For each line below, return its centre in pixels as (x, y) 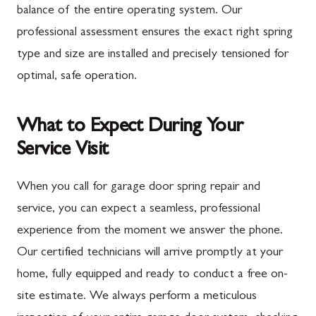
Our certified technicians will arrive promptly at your (150, 253)
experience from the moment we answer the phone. (150, 231)
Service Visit (63, 151)
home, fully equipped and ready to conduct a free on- (152, 275)
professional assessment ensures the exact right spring (155, 33)
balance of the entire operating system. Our (129, 11)
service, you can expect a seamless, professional (139, 209)
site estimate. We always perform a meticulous (137, 297)
